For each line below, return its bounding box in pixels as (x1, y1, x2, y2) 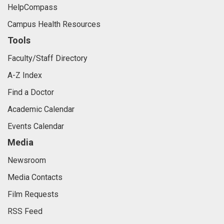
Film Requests (7, 189, 58, 199)
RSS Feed (7, 206, 42, 216)
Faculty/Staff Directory (7, 53, 87, 63)
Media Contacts (7, 172, 62, 182)
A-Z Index (7, 70, 42, 80)
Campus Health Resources (7, 19, 100, 29)
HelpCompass (7, 2, 57, 12)
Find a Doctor (7, 87, 54, 97)
